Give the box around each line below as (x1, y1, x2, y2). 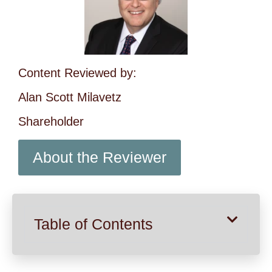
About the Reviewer (33, 148, 166, 166)
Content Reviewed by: (18, 66, 137, 80)
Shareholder (18, 114, 84, 128)
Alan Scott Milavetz (18, 90, 121, 104)
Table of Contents (34, 215, 153, 233)
